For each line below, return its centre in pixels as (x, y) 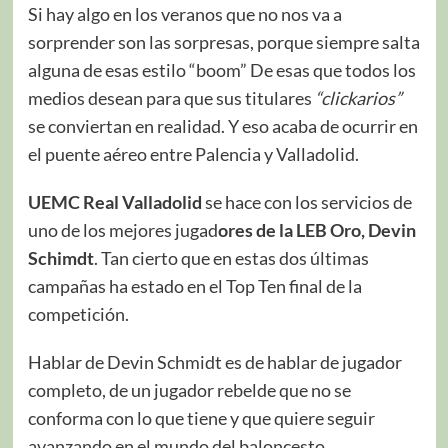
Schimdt (60, 257)
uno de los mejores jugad (122, 229)
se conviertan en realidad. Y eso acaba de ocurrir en (222, 125)
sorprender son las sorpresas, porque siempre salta (223, 41)
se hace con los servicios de (306, 201)
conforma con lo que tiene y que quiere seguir (201, 417)
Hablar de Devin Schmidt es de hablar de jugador (214, 361)
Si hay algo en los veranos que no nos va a (184, 13)
